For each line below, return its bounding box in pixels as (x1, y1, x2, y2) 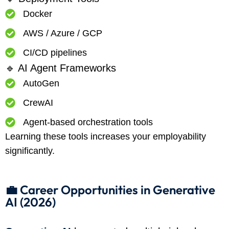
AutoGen (23, 78, 59, 89)
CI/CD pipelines (23, 48, 87, 58)
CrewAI (23, 98, 53, 108)
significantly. (5, 146, 55, 156)
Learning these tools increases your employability (5, 131, 206, 142)
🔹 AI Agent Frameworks (5, 62, 116, 74)
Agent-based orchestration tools (23, 117, 153, 128)
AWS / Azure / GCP (23, 28, 102, 39)
